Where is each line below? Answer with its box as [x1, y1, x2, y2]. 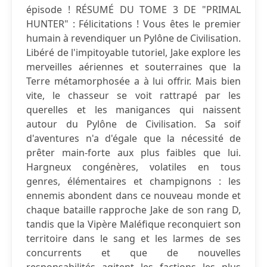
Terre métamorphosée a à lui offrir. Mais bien [26, 74, 241, 88]
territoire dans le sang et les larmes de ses [26, 232, 241, 245]
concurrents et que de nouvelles [26, 246, 241, 259]
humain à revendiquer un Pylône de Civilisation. [26, 32, 241, 45]
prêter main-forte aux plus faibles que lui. [26, 146, 241, 159]
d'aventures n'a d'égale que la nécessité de [26, 132, 241, 145]
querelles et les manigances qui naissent [26, 103, 241, 116]
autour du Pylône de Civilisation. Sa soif [26, 117, 241, 131]
